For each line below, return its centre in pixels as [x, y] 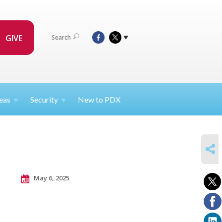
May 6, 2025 [51, 178]
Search [61, 37]
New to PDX [99, 100]
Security [44, 100]
